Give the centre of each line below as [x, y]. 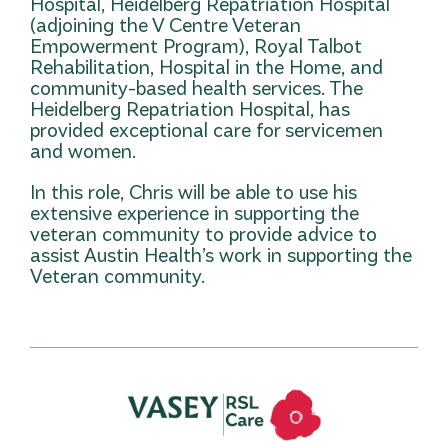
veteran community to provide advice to [203, 234]
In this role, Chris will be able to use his [193, 192]
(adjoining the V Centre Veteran [165, 25]
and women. [83, 151]
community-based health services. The [196, 88]
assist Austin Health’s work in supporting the [221, 255]
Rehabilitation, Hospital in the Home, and [206, 67]
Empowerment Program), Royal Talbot [196, 46]
